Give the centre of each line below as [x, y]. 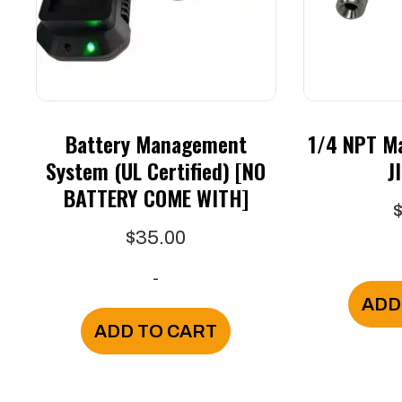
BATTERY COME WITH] [156, 198]
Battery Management [156, 144]
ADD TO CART [156, 331]
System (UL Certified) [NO [156, 171]
